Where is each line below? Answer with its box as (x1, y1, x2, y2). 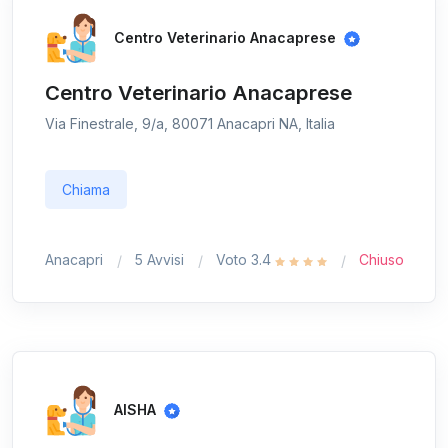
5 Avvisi (135, 251, 184, 269)
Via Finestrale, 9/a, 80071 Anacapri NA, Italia (45, 115, 335, 133)
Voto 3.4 (216, 251, 275, 269)
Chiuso (359, 251, 404, 269)
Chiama (62, 181, 110, 199)
